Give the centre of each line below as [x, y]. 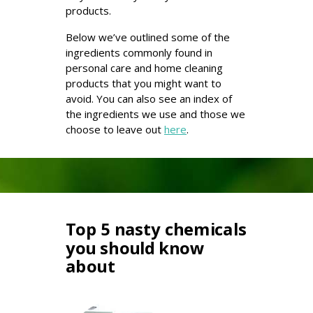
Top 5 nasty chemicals [156, 229]
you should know [135, 248]
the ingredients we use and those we [155, 114]
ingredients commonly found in [139, 52]
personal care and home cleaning [144, 68]
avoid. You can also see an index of [149, 99]
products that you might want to [144, 83]
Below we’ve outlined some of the [148, 37]
